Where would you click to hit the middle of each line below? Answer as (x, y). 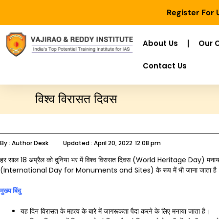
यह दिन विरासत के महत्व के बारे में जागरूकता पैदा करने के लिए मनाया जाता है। (115, 211)
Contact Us (165, 66)
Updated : (78, 143)
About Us (160, 43)
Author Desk (30, 143)
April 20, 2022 (113, 143)
